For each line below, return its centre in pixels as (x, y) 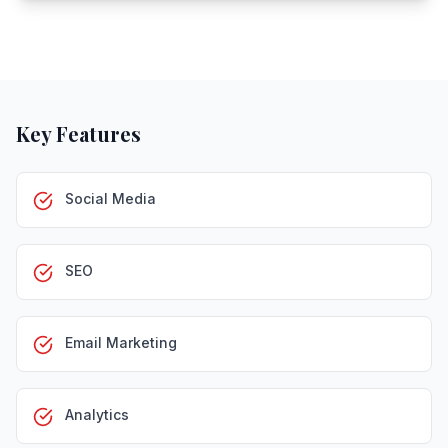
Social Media (110, 198)
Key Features (78, 133)
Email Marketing (121, 342)
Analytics (97, 414)
